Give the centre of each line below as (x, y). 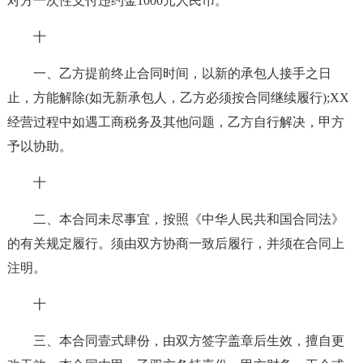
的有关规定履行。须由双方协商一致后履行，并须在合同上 (175, 243)
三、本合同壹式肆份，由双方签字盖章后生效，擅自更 (188, 341)
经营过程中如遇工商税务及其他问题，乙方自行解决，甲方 (175, 122)
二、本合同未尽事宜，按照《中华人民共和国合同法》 (188, 219)
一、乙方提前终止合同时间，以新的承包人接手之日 (182, 73)
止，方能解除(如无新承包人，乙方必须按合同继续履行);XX (178, 98)
